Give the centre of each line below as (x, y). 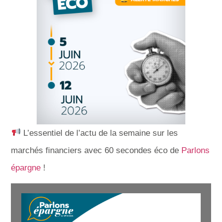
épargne (26, 167)
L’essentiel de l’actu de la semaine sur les (99, 133)
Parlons (196, 150)
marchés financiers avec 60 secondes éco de (96, 150)
